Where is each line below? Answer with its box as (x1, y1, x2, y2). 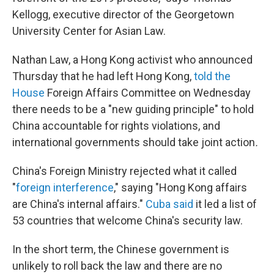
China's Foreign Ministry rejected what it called (12, 165, 237, 177)
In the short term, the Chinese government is (12, 243, 229, 256)
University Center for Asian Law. (12, 24, 166, 37)
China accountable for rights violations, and (12, 119, 220, 132)
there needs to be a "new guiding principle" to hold (12, 103, 254, 116)
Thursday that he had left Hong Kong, (12, 70, 194, 83)
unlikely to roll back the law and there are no (12, 259, 222, 272)
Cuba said (146, 198, 193, 210)
